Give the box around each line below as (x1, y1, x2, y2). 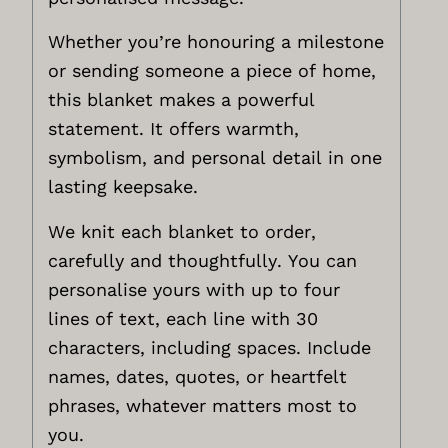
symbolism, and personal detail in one (48, 147, 383, 169)
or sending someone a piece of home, (48, 60, 377, 82)
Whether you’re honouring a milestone (48, 31, 385, 53)
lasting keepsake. (48, 176, 199, 198)
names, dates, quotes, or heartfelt (48, 365, 348, 387)
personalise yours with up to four (48, 278, 341, 300)
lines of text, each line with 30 (48, 307, 319, 329)
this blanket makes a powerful (48, 89, 316, 111)
